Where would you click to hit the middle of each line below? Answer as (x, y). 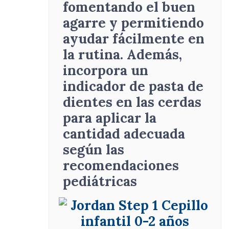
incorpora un (106, 70)
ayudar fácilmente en (134, 39)
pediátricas (100, 181)
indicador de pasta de (133, 86)
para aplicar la (110, 118)
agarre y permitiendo (134, 23)
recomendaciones (121, 165)
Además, (155, 54)
